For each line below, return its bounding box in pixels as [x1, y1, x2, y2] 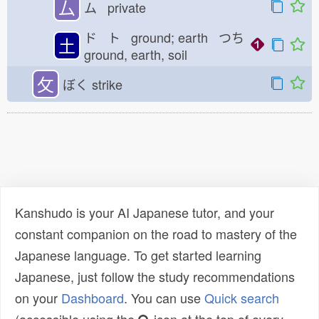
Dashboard [61, 288, 124, 307]
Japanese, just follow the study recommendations [15, 267, 295, 286]
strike [88, 75, 133, 93]
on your [15, 288, 61, 307]
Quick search [204, 288, 279, 307]
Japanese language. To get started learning [15, 246, 261, 264]
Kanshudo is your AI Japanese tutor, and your [15, 203, 274, 221]
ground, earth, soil [84, 45, 198, 63]
